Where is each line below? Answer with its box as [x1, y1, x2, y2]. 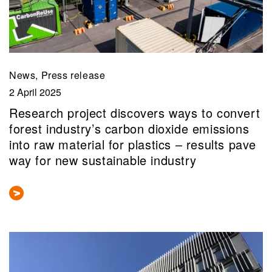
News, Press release [9, 67, 106, 82]
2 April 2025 [9, 84, 61, 99]
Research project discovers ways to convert [9, 104, 260, 122]
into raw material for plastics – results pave [9, 135, 257, 154]
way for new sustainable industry [9, 151, 197, 169]
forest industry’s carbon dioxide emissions [9, 120, 250, 138]
